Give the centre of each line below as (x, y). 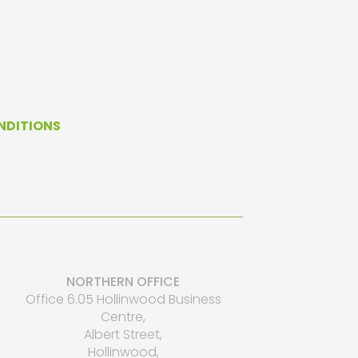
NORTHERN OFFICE (123, 281)
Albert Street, (123, 334)
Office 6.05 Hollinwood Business (123, 299)
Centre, (123, 316)
